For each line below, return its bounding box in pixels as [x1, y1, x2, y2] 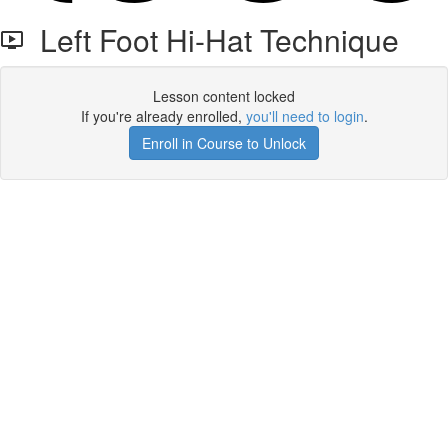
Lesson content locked [153, 86, 295, 106]
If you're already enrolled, [80, 106, 246, 126]
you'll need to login [245, 106, 364, 126]
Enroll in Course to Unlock [142, 133, 306, 153]
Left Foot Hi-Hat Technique [24, 18, 399, 61]
